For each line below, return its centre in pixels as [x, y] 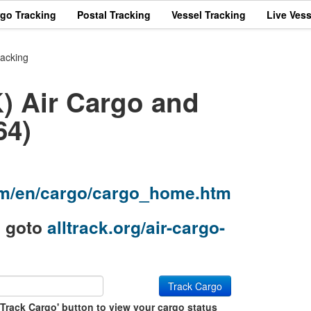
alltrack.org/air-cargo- [136, 227]
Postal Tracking [114, 15]
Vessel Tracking [209, 15]
